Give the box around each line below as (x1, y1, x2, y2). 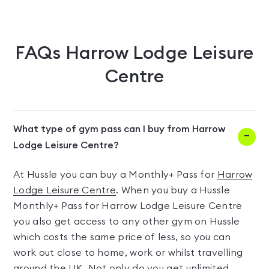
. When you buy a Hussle (116, 186, 230, 195)
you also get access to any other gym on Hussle (13, 217, 240, 226)
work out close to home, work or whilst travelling (13, 248, 243, 258)
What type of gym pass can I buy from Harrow (13, 124, 225, 134)
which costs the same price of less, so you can (13, 232, 231, 242)
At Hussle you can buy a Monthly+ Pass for (13, 170, 217, 180)
